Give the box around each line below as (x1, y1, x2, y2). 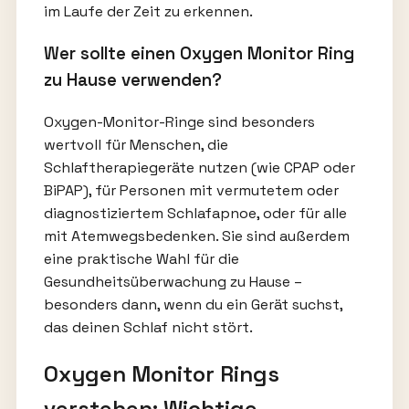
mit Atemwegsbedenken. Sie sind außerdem (43, 225, 350, 246)
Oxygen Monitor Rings (43, 359, 279, 388)
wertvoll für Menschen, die (43, 134, 228, 154)
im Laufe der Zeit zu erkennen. (43, 2, 253, 22)
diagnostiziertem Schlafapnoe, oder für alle (43, 203, 347, 223)
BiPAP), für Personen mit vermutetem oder (43, 180, 339, 200)
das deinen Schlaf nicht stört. (43, 317, 253, 337)
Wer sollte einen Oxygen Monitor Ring (43, 42, 354, 64)
